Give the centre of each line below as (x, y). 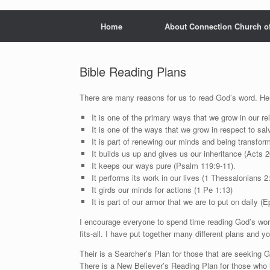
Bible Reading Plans (133, 72)
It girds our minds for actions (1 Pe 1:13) (162, 190)
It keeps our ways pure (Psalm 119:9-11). (163, 166)
